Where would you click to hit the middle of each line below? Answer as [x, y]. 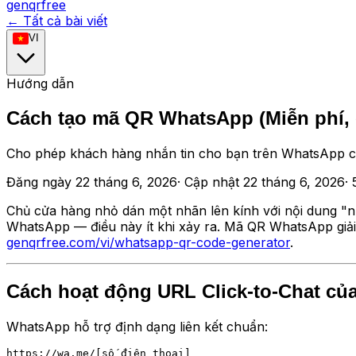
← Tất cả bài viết [57, 21]
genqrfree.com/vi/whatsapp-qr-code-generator [148, 242]
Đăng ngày [39, 182]
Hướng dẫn [40, 83]
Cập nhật [212, 182]
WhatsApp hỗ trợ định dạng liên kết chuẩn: [137, 326]
